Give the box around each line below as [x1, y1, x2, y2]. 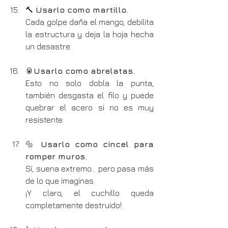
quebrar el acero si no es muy [25, 102, 154, 112]
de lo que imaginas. [25, 176, 95, 185]
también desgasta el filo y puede [25, 90, 154, 100]
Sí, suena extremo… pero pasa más [25, 163, 154, 173]
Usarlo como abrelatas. [34, 66, 135, 75]
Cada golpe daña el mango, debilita [25, 17, 154, 26]
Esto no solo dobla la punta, [25, 78, 154, 88]
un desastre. [25, 41, 71, 51]
